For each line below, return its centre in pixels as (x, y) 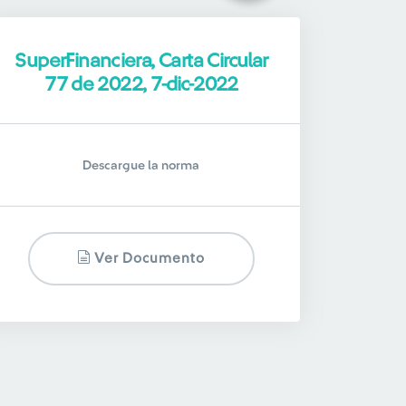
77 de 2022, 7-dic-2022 (141, 84)
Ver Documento (148, 259)
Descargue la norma (141, 166)
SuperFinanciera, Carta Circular (141, 61)
